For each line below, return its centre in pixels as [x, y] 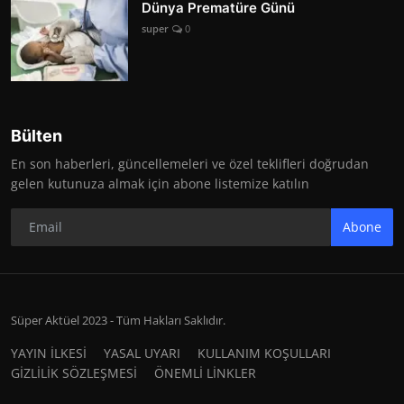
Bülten [37, 135]
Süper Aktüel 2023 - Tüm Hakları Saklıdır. [118, 320]
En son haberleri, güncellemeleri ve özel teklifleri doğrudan [190, 163]
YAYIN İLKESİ [49, 353]
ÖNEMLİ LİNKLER [205, 372]
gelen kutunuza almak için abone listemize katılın [160, 183]
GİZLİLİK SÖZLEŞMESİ [74, 372]
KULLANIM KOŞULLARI [264, 353]
